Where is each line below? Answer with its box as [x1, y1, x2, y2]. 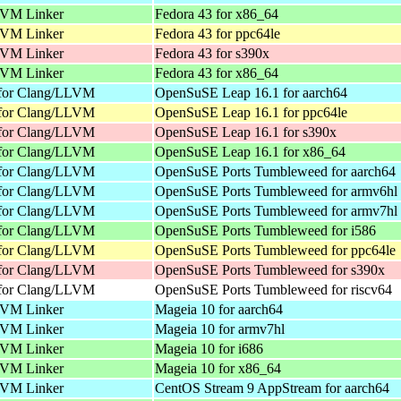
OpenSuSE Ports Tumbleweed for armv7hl [155, 202, 397, 218]
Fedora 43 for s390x [155, 45, 269, 61]
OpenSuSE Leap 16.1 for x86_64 [155, 143, 346, 159]
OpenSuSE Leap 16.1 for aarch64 [155, 84, 347, 100]
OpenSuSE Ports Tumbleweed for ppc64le [155, 242, 396, 258]
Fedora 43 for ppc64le [155, 25, 280, 41]
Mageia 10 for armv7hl [155, 320, 285, 337]
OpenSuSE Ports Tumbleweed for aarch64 [155, 163, 396, 179]
